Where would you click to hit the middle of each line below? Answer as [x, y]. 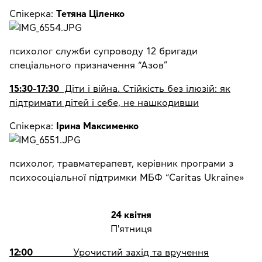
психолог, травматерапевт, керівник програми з [121, 163]
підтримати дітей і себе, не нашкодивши [104, 103]
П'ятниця [131, 229]
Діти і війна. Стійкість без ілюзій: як [145, 89]
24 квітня [131, 215]
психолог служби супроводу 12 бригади [104, 51]
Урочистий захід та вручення [122, 252]
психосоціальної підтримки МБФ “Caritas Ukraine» [127, 177]
